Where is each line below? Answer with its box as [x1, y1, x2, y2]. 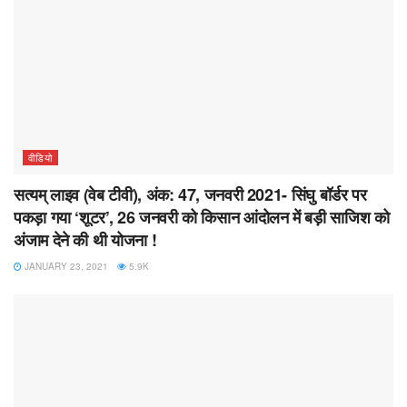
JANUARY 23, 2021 [22, 260, 108, 273]
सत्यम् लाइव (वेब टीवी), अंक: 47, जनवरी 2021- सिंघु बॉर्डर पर [14, 183, 367, 207]
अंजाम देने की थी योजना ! [14, 228, 157, 253]
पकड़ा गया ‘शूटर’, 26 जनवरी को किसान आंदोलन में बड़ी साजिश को [14, 205, 390, 230]
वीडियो [28, 150, 53, 165]
